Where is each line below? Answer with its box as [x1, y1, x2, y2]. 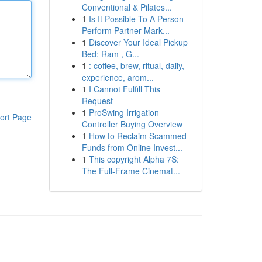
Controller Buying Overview [81, 118, 182, 130]
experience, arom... [81, 71, 154, 83]
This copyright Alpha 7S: [88, 153, 179, 165]
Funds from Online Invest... [81, 142, 182, 153]
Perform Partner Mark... [81, 25, 170, 36]
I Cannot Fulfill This [88, 83, 160, 95]
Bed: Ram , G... [81, 48, 139, 60]
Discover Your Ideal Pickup [88, 36, 188, 48]
